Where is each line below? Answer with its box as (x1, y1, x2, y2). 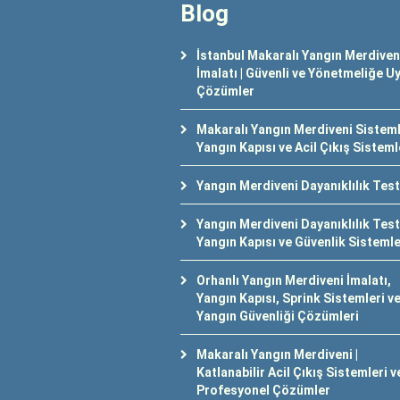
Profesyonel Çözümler (196, 383, 330, 397)
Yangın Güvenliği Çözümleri (196, 309, 359, 323)
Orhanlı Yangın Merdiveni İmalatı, (196, 273, 391, 287)
